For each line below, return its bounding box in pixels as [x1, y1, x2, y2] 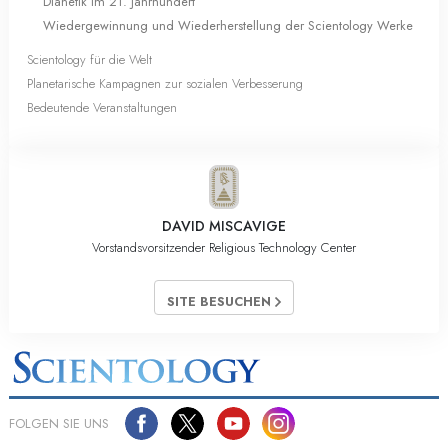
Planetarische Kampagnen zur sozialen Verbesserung [27, 74, 303, 94]
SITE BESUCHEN [167, 292, 275, 312]
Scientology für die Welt [27, 50, 152, 70]
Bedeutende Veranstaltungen [27, 98, 177, 118]
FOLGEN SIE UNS [9, 413, 109, 433]
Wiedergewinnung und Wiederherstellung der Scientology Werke [43, 15, 413, 35]
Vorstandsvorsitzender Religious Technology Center [92, 238, 356, 258]
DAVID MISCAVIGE [162, 216, 286, 237]
